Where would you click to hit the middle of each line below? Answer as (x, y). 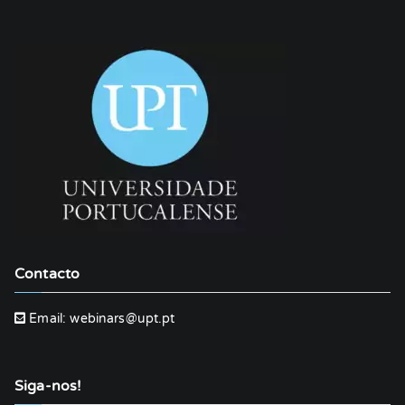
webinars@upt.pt (122, 319)
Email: (48, 319)
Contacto (47, 274)
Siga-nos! (48, 386)
